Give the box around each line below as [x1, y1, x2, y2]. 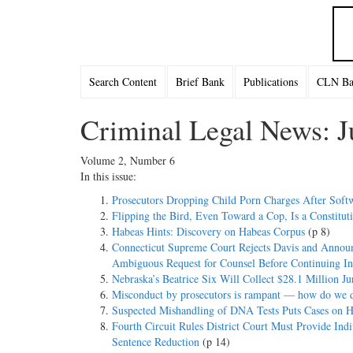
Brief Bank [176, 74, 225, 89]
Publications [243, 74, 298, 89]
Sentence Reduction [112, 334, 199, 349]
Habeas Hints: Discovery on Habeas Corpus [112, 224, 305, 239]
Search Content [89, 74, 157, 89]
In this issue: [80, 169, 136, 184]
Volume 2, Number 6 [80, 153, 175, 168]
